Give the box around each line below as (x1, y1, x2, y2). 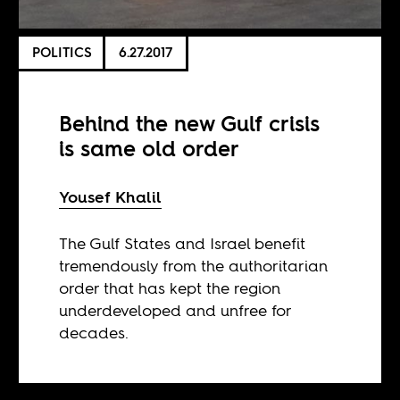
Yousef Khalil (59, 185, 162, 208)
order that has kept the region (59, 276, 281, 299)
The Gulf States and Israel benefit (59, 231, 306, 254)
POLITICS (32, 43, 93, 62)
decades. (59, 321, 129, 344)
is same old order (59, 133, 240, 163)
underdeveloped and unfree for (59, 298, 292, 321)
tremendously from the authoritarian (59, 254, 329, 277)
